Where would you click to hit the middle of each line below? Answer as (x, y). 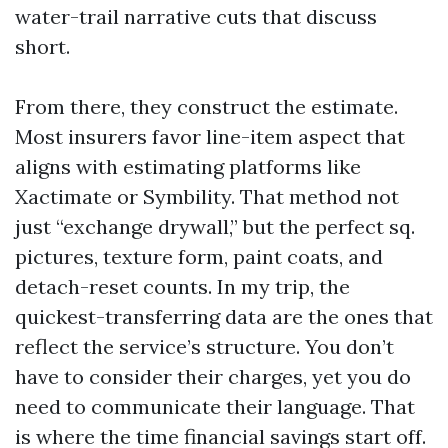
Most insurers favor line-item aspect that (210, 136)
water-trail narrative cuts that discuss (196, 16)
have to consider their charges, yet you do (213, 376)
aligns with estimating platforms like (188, 166)
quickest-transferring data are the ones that (224, 316)
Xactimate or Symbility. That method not (207, 196)
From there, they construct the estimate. (206, 106)
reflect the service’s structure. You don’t (204, 346)
